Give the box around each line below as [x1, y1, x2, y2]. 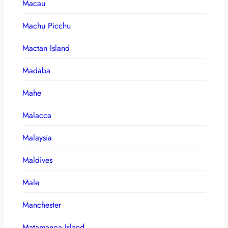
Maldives [22, 154, 52, 166]
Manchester [22, 198, 61, 211]
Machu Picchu [22, 19, 71, 32]
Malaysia [22, 131, 52, 144]
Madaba [22, 64, 50, 76]
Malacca [22, 109, 51, 121]
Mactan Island [22, 42, 70, 54]
